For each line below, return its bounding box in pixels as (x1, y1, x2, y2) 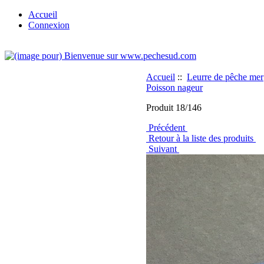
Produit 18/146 (146, 103, 202, 113)
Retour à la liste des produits (146, 133, 256, 143)
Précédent (146, 123, 187, 133)
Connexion (28, 20, 70, 30)
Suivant (146, 144, 179, 154)
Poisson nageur (146, 82, 203, 93)
